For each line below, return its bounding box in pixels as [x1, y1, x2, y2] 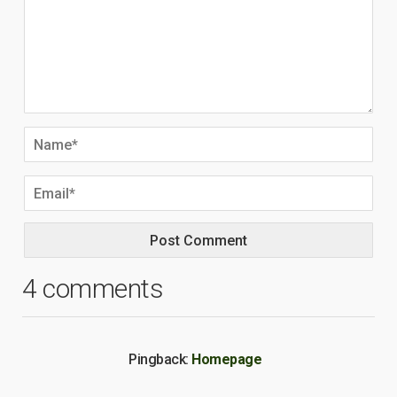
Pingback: [128, 351, 191, 368]
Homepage [191, 351, 261, 368]
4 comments [22, 273, 163, 304]
